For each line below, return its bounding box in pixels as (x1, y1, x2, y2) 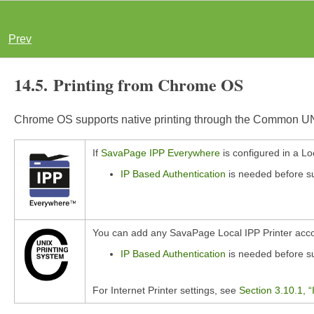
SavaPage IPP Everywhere (101, 146, 220, 158)
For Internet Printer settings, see (93, 285, 239, 296)
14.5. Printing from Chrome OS (14, 72, 243, 97)
